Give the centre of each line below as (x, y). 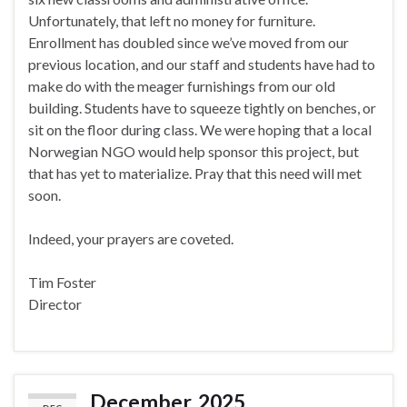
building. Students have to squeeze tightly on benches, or (202, 108)
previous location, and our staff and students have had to (202, 65)
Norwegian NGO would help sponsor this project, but (194, 152)
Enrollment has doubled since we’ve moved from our (189, 43)
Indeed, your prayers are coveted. (131, 239)
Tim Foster (62, 283)
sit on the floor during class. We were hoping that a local (200, 130)
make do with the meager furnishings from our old (182, 86)
